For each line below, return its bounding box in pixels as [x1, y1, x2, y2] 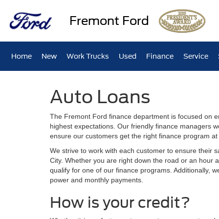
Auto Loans [50, 86, 150, 108]
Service [183, 52, 209, 60]
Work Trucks [66, 52, 109, 60]
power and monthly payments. [50, 176, 143, 184]
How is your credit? [50, 194, 190, 211]
